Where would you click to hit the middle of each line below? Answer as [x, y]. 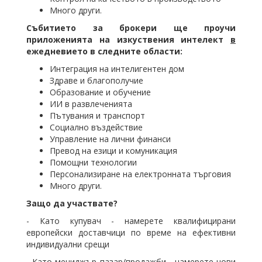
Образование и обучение [100, 92]
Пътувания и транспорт [97, 116]
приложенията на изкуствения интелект [128, 39]
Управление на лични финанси [110, 139]
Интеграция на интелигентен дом [117, 69]
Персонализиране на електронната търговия [140, 174]
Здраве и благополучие [96, 80]
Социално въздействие [96, 127]
